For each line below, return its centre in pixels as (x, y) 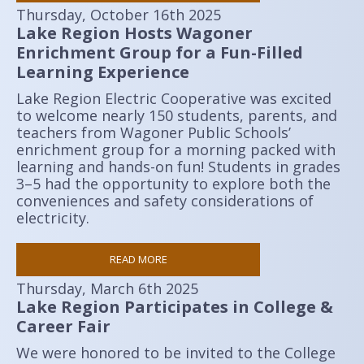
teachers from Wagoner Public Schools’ (154, 132)
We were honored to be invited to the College (176, 353)
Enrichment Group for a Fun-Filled (160, 52)
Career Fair (63, 326)
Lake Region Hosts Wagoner (134, 33)
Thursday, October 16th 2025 (119, 15)
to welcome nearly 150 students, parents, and (177, 115)
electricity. (53, 218)
